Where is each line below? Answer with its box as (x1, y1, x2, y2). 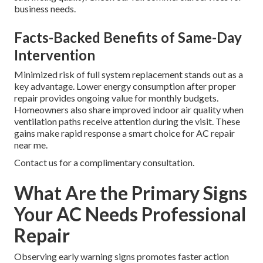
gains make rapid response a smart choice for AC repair (14, 127, 235, 139)
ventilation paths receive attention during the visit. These (14, 116, 240, 127)
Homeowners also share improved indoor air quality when (14, 104, 244, 116)
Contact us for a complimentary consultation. (14, 157, 194, 168)
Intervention (14, 46, 95, 64)
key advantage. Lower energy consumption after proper (14, 80, 236, 92)
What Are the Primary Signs (14, 181, 247, 205)
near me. (14, 139, 48, 151)
